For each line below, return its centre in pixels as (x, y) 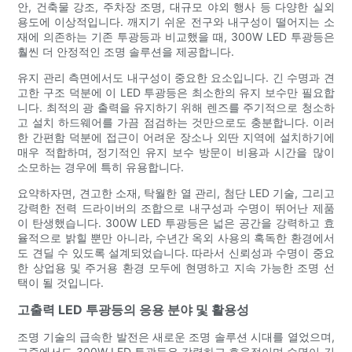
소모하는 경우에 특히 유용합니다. (101, 167)
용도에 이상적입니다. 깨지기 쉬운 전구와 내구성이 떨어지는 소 (176, 21)
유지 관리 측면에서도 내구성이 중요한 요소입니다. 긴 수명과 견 (176, 77)
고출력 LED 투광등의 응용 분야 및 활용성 (134, 309)
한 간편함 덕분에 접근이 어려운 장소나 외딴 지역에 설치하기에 (176, 137)
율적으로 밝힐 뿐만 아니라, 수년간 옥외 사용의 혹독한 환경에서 (176, 237)
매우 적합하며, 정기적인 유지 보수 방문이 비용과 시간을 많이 (176, 152)
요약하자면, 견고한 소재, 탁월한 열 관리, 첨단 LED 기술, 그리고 (176, 192)
